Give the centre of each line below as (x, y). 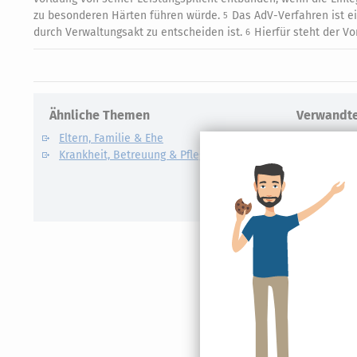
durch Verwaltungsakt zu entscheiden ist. (139, 32)
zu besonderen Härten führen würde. (128, 16)
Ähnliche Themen (100, 115)
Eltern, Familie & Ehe (111, 138)
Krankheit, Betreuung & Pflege (135, 155)
